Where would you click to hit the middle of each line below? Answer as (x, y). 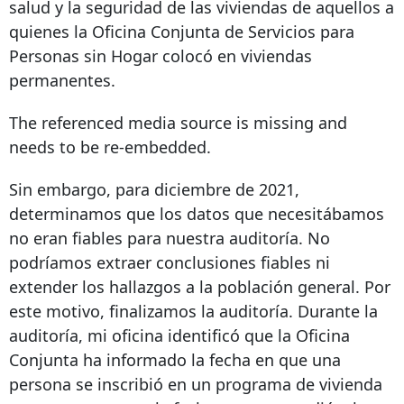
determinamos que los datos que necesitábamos (197, 214)
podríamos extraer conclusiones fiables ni (170, 263)
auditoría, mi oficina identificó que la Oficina (179, 336)
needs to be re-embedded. (110, 147)
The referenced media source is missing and (178, 123)
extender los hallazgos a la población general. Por (200, 287)
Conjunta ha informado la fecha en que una (175, 360)
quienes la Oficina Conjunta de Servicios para (182, 32)
